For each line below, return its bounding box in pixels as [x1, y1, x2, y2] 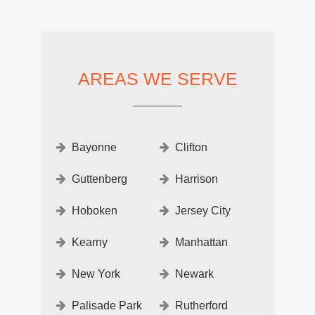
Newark [175, 267, 214, 280]
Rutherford [175, 299, 228, 311]
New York [72, 267, 120, 280]
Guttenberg [72, 172, 127, 185]
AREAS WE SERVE [77, 68, 238, 89]
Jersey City [175, 204, 231, 217]
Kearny [72, 236, 108, 248]
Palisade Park [72, 299, 142, 311]
